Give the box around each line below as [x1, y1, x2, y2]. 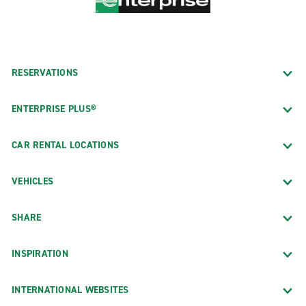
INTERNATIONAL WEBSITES [12, 283, 129, 296]
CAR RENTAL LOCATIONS [12, 138, 119, 152]
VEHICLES [12, 174, 53, 188]
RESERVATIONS [12, 66, 78, 79]
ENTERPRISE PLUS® [12, 102, 96, 115]
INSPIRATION [12, 247, 68, 260]
